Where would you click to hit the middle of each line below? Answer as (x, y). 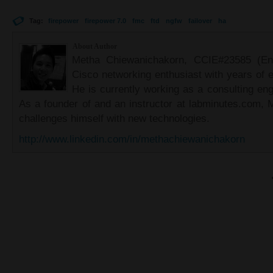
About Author (95, 46)
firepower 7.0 (105, 21)
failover (200, 21)
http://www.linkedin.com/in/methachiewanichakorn (132, 139)
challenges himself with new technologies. (114, 118)
